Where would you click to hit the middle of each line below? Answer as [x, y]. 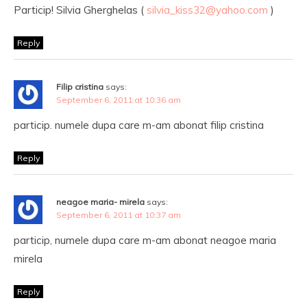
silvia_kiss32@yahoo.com [207, 10]
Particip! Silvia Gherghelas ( [80, 10]
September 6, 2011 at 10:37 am [119, 215]
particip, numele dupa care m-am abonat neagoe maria [145, 240]
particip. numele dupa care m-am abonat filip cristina [139, 125]
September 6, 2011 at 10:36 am [119, 100]
